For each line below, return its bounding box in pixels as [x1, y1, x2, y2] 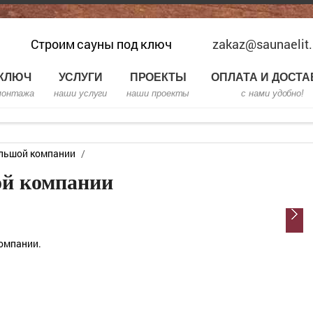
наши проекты [126, 88, 190, 99]
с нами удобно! [241, 88, 305, 99]
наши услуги [54, 88, 108, 99]
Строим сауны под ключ [31, 36, 172, 52]
